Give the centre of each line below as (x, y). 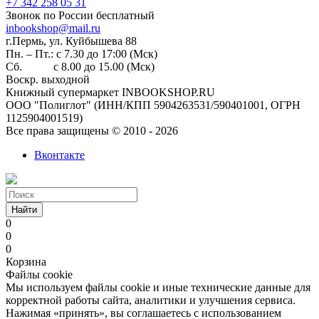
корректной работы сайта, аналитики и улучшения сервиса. (151, 300)
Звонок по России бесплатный (80, 15)
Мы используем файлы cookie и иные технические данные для (158, 287)
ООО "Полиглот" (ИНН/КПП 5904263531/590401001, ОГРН (153, 105)
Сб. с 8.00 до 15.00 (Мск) (80, 66)
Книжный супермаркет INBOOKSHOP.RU (110, 92)
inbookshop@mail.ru (53, 28)
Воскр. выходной (48, 79)
